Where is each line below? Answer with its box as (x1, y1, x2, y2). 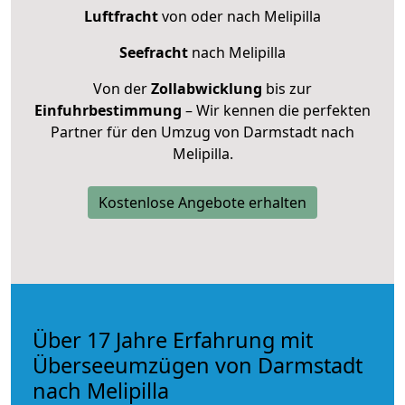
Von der (93, 78, 151, 99)
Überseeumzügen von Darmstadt (33, 350, 363, 380)
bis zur (262, 78, 312, 99)
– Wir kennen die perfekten (182, 99, 371, 120)
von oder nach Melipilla (158, 5, 321, 26)
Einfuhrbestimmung (34, 99, 182, 120)
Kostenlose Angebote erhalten (99, 192, 306, 212)
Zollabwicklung (151, 78, 262, 99)
